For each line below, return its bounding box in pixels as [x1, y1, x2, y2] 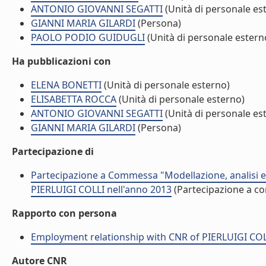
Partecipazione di [12, 145, 94, 158]
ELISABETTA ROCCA [31, 93, 116, 106]
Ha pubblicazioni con [12, 55, 111, 68]
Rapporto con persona [12, 207, 117, 220]
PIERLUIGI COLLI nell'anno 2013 [31, 183, 172, 196]
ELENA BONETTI [31, 78, 102, 91]
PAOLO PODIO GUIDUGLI [31, 31, 145, 44]
